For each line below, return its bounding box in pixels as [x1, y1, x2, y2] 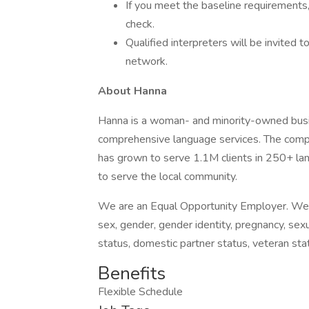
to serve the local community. [98, 169, 237, 184]
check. [126, 17, 154, 32]
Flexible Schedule [98, 284, 183, 299]
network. [126, 54, 168, 69]
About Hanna [98, 83, 167, 99]
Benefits [98, 261, 166, 286]
